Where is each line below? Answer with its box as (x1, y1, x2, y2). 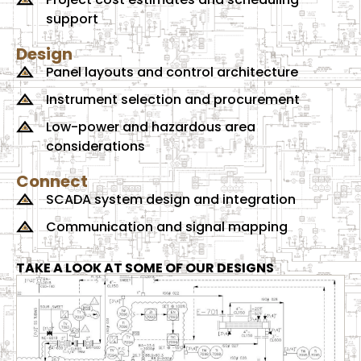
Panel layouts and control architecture (45, 63, 298, 82)
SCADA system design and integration (45, 190, 296, 210)
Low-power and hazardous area (45, 118, 255, 137)
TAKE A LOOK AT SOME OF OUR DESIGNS (16, 259, 274, 278)
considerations (45, 137, 145, 156)
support (45, 10, 98, 29)
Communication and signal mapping (45, 218, 288, 237)
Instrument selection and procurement (45, 90, 300, 110)
